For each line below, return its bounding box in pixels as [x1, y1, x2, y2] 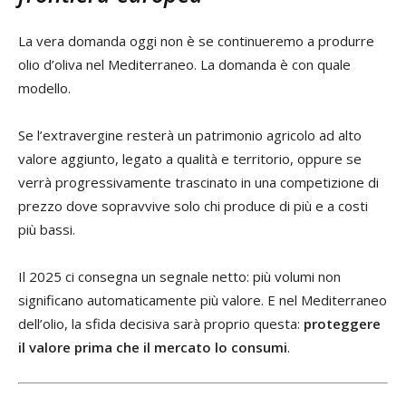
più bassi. [18, 220, 75, 239]
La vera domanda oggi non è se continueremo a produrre [18, 32, 374, 51]
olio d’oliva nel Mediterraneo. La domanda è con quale [18, 55, 351, 74]
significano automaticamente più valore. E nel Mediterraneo [18, 291, 387, 310]
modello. [18, 79, 71, 98]
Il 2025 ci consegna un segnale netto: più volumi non [18, 267, 341, 286]
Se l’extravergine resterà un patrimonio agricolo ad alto [18, 126, 362, 145]
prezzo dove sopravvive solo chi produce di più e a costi [18, 197, 368, 216]
